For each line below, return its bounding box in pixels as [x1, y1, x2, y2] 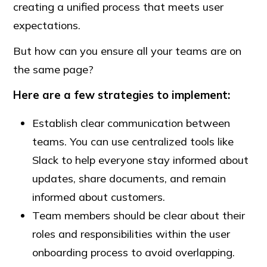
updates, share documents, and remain [32, 172, 226, 186]
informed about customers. [32, 190, 169, 204]
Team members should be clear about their [32, 209, 246, 223]
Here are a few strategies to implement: [13, 88, 231, 103]
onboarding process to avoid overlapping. [32, 246, 238, 260]
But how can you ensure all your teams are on [13, 44, 242, 58]
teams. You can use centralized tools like [32, 135, 234, 149]
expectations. [13, 18, 81, 33]
